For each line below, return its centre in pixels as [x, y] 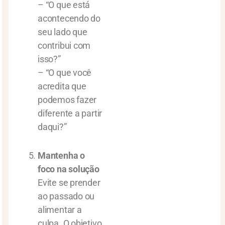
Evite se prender [69, 183]
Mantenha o [61, 155]
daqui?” [52, 127]
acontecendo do [69, 18]
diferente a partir [70, 113]
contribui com [64, 45]
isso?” [49, 59]
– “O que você [65, 73]
